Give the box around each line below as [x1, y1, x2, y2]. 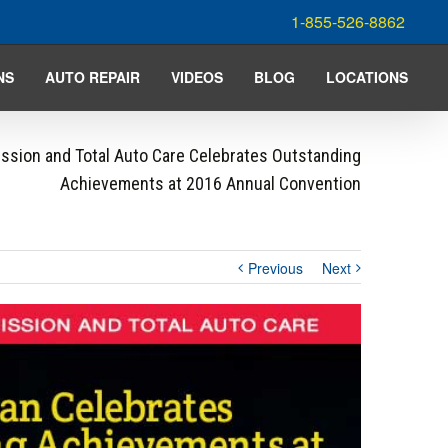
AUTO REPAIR [45, 67, 140, 87]
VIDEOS [171, 67, 223, 87]
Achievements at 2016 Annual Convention [60, 173, 361, 194]
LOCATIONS [326, 67, 408, 87]
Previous [248, 258, 303, 278]
